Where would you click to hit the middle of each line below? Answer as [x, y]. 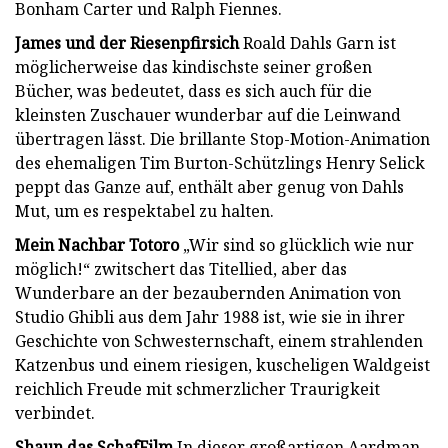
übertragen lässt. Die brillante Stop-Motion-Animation [222, 138]
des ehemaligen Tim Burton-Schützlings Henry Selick [220, 162]
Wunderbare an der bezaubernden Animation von [208, 292]
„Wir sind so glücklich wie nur [296, 244]
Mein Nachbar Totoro [97, 244]
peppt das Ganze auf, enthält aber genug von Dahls [209, 186]
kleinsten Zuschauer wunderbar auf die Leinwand [208, 114]
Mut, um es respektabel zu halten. [144, 210]
